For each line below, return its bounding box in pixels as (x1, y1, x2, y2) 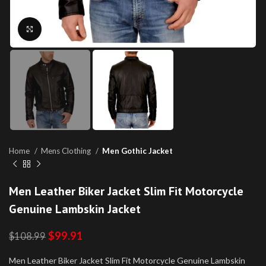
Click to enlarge (42, 24, 101, 34)
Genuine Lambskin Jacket (9, 201, 141, 217)
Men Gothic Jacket (102, 146, 173, 156)
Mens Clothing (41, 146, 93, 156)
